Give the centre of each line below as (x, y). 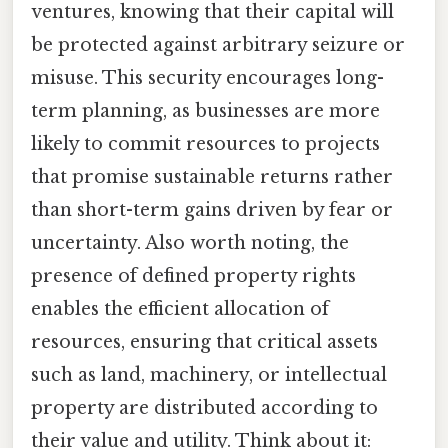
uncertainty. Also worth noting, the (190, 243)
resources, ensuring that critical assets (204, 342)
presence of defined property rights (193, 276)
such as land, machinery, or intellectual (209, 375)
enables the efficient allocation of (180, 309)
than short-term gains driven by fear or (212, 210)
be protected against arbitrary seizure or (218, 45)
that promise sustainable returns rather (212, 177)
